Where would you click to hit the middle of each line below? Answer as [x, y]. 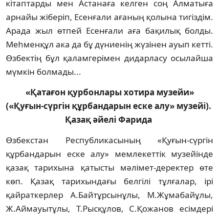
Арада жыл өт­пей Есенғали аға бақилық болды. [109, 30]
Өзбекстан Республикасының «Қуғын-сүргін [109, 140]
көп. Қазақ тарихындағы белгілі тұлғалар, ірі [109, 181]
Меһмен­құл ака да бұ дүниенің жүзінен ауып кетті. [109, 44]
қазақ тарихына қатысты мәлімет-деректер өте [109, 167]
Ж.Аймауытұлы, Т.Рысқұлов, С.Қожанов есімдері [109, 208]
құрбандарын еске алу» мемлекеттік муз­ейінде [109, 153]
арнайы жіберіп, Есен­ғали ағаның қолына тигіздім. [109, 17]
